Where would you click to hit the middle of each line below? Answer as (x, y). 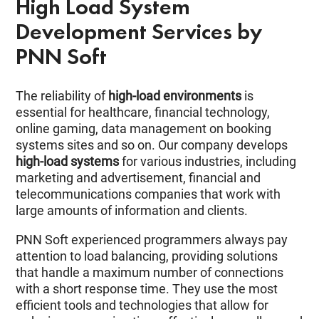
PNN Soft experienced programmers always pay (152, 240)
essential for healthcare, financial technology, (143, 113)
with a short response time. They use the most (147, 289)
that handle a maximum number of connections (150, 273)
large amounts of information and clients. (132, 211)
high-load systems (68, 162)
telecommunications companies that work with (148, 194)
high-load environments (175, 96)
